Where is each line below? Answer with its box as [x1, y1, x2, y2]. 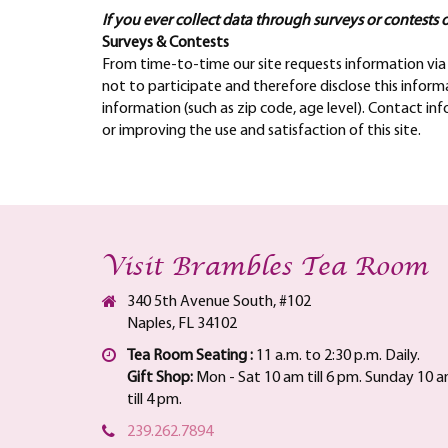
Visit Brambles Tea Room [102, 252, 428, 284]
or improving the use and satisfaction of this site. [102, 123, 421, 140]
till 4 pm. [127, 392, 182, 409]
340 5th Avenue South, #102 [127, 294, 311, 311]
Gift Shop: [127, 370, 193, 387]
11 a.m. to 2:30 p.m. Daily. [253, 348, 420, 365]
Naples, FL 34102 [127, 316, 237, 333]
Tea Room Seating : [127, 348, 253, 365]
